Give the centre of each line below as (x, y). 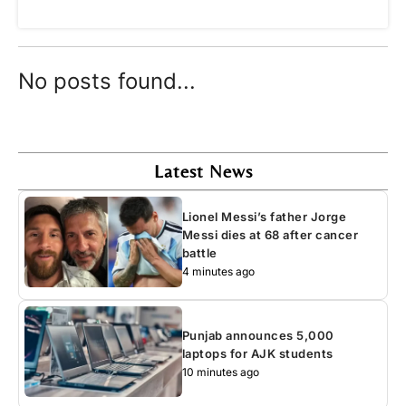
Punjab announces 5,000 (258, 336)
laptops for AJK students (257, 354)
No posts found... (107, 81)
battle (199, 253)
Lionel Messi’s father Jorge (264, 217)
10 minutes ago (220, 372)
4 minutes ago (218, 272)
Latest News (203, 170)
